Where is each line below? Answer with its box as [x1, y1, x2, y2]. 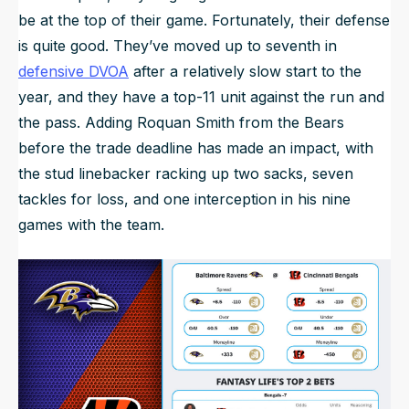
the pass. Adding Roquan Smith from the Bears [18, 112, 344, 131]
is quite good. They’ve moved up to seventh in [18, 36, 337, 55]
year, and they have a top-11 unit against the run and [18, 87, 384, 106]
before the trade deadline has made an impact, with [18, 138, 373, 157]
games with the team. [18, 215, 164, 234]
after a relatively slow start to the [129, 61, 362, 80]
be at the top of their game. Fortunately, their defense [18, 10, 390, 29]
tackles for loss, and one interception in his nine [18, 189, 351, 208]
